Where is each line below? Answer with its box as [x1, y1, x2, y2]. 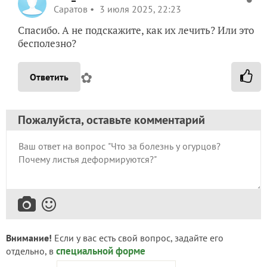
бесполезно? [18, 36, 76, 50]
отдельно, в [6, 244, 56, 257]
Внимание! [6, 231, 52, 244]
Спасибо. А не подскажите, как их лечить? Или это [18, 23, 254, 37]
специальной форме [56, 244, 145, 257]
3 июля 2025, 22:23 [97, 2, 181, 15]
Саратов [54, 2, 88, 15]
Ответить [30, 70, 69, 83]
